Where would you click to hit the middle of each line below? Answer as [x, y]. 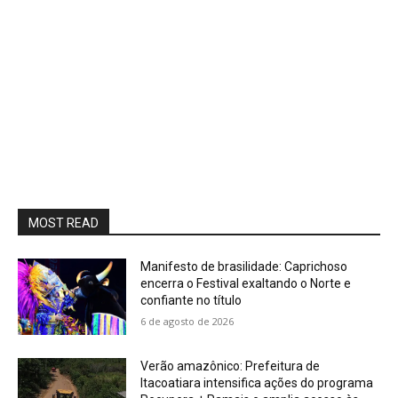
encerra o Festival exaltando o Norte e [246, 283]
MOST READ [64, 223]
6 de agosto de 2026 [187, 321]
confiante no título [191, 300]
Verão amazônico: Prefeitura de [231, 366]
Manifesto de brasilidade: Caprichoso [244, 267]
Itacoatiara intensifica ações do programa [257, 382]
